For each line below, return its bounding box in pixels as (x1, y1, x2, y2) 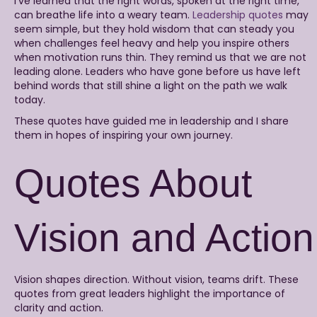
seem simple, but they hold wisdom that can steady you (14, 22, 294, 37)
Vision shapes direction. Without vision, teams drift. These (14, 272, 299, 287)
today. (14, 93, 45, 108)
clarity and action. (14, 301, 103, 316)
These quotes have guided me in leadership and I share (14, 114, 289, 129)
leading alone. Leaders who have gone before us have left (14, 64, 301, 79)
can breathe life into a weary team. (14, 8, 192, 23)
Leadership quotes (192, 8, 283, 23)
